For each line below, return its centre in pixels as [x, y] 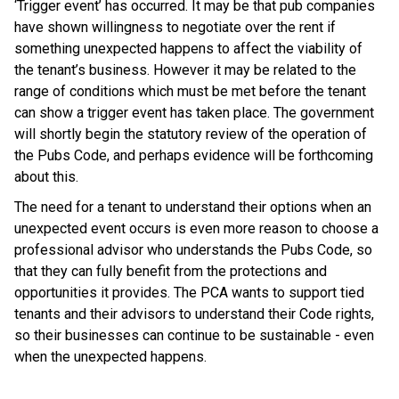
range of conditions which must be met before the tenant [190, 91]
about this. [46, 177]
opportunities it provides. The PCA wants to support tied [189, 293]
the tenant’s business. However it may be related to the [185, 70]
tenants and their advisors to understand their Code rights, [194, 314]
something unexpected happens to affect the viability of [188, 49]
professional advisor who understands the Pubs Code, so [193, 250]
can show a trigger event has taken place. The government [194, 113]
